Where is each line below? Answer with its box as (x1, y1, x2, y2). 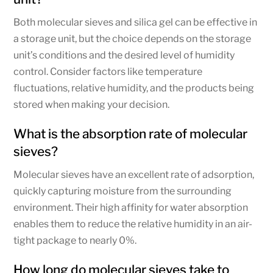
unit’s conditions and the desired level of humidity (13, 49, 235, 61)
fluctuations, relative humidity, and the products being (13, 82, 255, 94)
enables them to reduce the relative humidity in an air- (13, 218, 253, 230)
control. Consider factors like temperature (13, 65, 203, 77)
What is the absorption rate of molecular (13, 126, 248, 141)
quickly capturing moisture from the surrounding (13, 185, 232, 197)
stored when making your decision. (13, 98, 170, 110)
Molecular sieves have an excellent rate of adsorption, (13, 168, 255, 180)
